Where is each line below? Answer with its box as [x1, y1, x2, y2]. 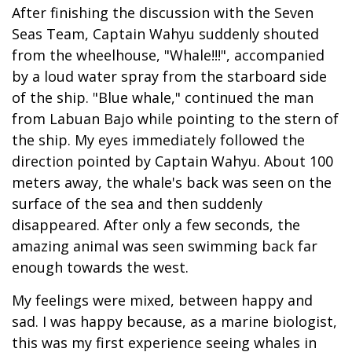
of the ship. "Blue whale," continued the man [12, 87, 313, 107]
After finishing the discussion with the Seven [12, 2, 313, 22]
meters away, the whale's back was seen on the [12, 172, 332, 192]
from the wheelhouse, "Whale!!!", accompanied [12, 45, 324, 64]
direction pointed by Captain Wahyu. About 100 [12, 151, 333, 170]
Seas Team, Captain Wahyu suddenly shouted [12, 24, 319, 43]
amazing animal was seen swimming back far [12, 236, 317, 255]
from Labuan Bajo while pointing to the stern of [12, 108, 339, 128]
